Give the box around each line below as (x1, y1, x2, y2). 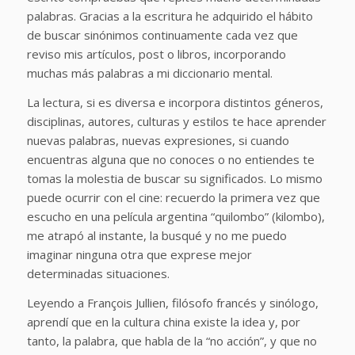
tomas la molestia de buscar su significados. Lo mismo (26, 170, 323, 186)
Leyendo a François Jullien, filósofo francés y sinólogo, (26, 294, 319, 311)
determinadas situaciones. (26, 265, 170, 281)
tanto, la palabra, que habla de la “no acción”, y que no (26, 332, 317, 349)
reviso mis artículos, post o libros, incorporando (26, 46, 286, 63)
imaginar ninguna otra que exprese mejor (26, 246, 252, 262)
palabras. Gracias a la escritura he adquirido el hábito (26, 8, 313, 25)
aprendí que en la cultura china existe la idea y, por (26, 313, 300, 330)
